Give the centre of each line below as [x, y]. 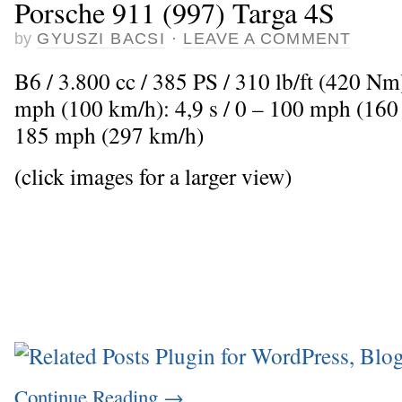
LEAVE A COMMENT [267, 39]
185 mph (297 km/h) [109, 135]
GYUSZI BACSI [101, 39]
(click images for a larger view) [153, 175]
